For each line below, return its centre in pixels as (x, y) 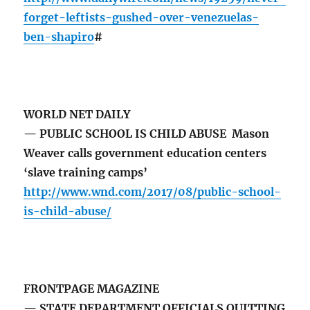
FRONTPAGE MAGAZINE (92, 289)
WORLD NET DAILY (77, 115)
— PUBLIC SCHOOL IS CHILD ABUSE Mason (147, 134)
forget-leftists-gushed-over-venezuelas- (142, 18)
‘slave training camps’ (86, 173)
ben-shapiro (59, 37)
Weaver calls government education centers (145, 153)
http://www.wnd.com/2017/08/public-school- (153, 192)
